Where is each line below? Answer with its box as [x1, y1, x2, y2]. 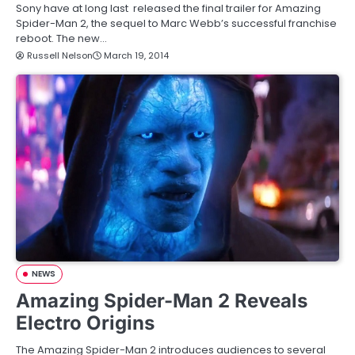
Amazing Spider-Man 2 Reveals [16, 288, 307, 312]
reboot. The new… [16, 31, 107, 47]
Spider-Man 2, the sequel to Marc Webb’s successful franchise [16, 16, 337, 32]
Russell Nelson [27, 49, 93, 63]
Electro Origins [16, 311, 155, 334]
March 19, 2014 [104, 49, 169, 63]
